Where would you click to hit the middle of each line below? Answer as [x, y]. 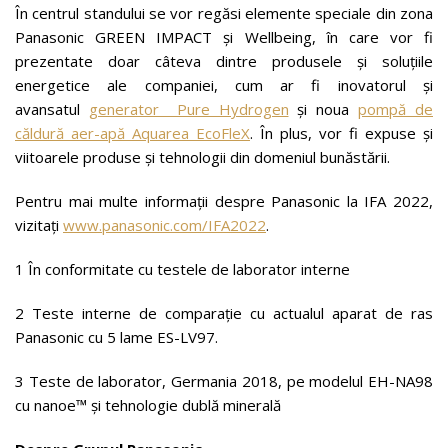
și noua [323, 109]
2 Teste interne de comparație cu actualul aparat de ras [224, 313]
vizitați [39, 225]
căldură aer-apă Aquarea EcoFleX [132, 133]
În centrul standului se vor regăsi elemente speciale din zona [224, 13]
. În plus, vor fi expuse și [341, 133]
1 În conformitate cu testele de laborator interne [182, 269]
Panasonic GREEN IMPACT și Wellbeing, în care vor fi [224, 37]
